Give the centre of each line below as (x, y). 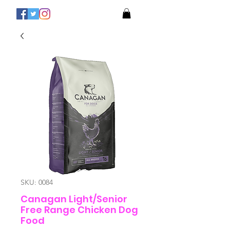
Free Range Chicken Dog (79, 210)
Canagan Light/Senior (74, 199)
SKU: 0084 (37, 183)
